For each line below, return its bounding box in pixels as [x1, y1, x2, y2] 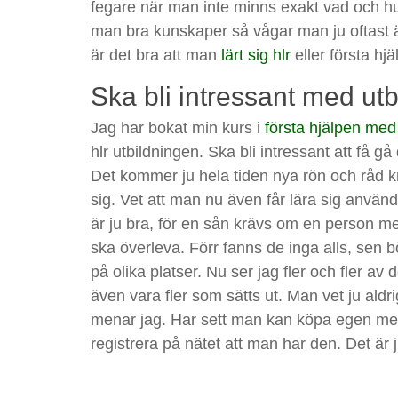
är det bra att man [91, 46, 221, 64]
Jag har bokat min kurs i [91, 119, 265, 137]
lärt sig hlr [221, 46, 291, 64]
